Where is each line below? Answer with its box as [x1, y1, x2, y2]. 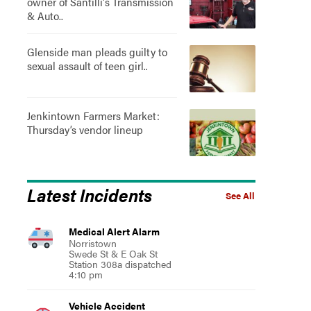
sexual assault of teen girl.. [26, 58, 148, 74]
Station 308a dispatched [68, 257, 171, 271]
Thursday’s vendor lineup [26, 121, 143, 137]
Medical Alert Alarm [68, 224, 160, 238]
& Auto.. [26, 8, 63, 24]
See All [225, 190, 255, 202]
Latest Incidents [26, 182, 152, 207]
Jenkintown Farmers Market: [26, 108, 160, 124]
